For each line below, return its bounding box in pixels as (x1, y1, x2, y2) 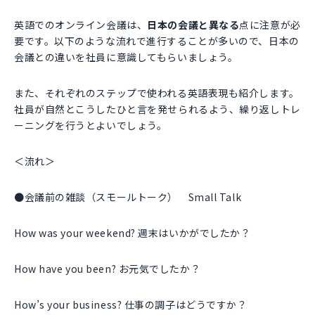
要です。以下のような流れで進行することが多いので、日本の (14, 34, 300, 49)
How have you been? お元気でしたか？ (14, 262, 201, 276)
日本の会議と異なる (147, 18, 240, 32)
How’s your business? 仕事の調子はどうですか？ (14, 297, 247, 312)
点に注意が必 (239, 18, 301, 32)
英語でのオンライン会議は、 (14, 18, 148, 32)
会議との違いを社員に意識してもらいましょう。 (14, 50, 238, 65)
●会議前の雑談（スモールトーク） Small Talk (14, 190, 242, 205)
